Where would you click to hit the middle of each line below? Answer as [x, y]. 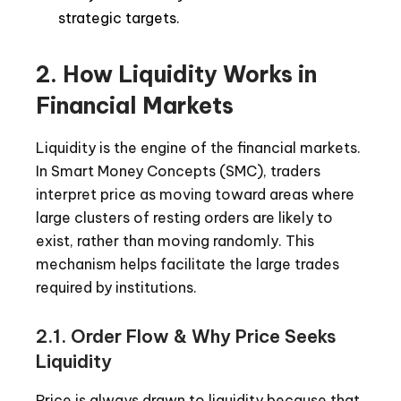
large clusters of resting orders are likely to [184, 217]
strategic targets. [119, 17]
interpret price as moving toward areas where [195, 194]
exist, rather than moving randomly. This [175, 240]
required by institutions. [116, 287]
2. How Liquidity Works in [176, 74]
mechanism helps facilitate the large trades [188, 264]
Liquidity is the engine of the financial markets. [198, 147]
